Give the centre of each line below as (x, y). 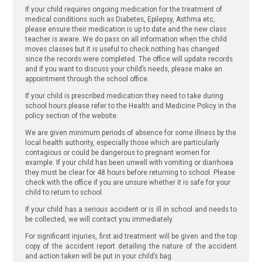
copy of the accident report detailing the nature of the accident (131, 246)
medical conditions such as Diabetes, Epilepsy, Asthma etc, (120, 20)
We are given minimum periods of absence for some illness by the (130, 133)
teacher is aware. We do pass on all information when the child (126, 39)
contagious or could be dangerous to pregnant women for (117, 153)
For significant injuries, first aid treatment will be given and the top (131, 236)
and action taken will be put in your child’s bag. (99, 256)
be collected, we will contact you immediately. (99, 219)
